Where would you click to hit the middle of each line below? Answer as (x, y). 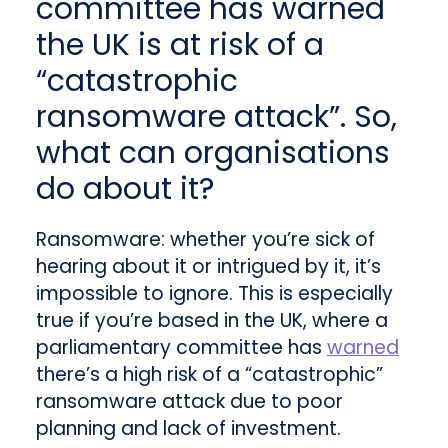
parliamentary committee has (181, 348)
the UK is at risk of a (179, 45)
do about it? (124, 189)
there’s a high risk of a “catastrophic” (209, 375)
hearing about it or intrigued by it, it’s (208, 267)
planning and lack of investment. (188, 429)
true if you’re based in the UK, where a (211, 321)
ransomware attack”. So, (216, 117)
